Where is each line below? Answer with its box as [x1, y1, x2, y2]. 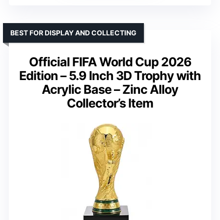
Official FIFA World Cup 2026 [28, 54, 192, 69]
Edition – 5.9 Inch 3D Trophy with [19, 68, 201, 83]
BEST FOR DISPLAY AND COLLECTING [10, 28, 137, 37]
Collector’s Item [67, 95, 153, 110]
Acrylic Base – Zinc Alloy [42, 82, 178, 97]
